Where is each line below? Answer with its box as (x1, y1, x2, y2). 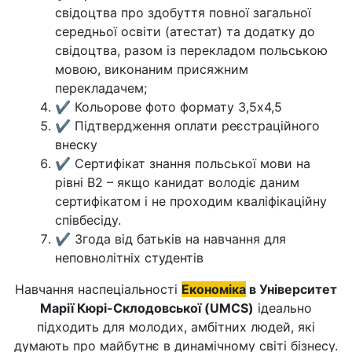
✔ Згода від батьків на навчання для (55, 231, 286, 247)
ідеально (254, 300, 312, 316)
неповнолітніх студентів (55, 250, 203, 266)
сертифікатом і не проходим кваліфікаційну (55, 193, 327, 209)
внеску (55, 137, 97, 152)
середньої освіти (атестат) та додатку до (55, 24, 315, 39)
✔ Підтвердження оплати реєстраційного (55, 118, 320, 134)
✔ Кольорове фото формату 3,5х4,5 (55, 99, 286, 115)
